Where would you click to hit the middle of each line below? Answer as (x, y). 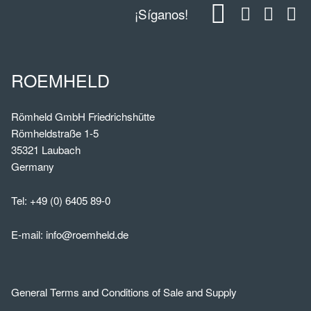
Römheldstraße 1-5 (55, 133)
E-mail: (28, 234)
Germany (33, 166)
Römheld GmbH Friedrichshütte (83, 116)
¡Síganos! (162, 14)
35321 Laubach (46, 149)
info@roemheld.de (87, 234)
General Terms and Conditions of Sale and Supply (124, 292)
